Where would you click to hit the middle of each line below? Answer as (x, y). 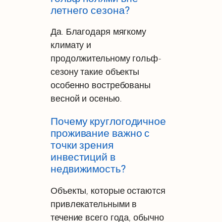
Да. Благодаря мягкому (98, 32)
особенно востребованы (101, 85)
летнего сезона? (90, 10)
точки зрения (82, 145)
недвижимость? (88, 169)
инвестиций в (83, 157)
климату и (71, 45)
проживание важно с (100, 134)
